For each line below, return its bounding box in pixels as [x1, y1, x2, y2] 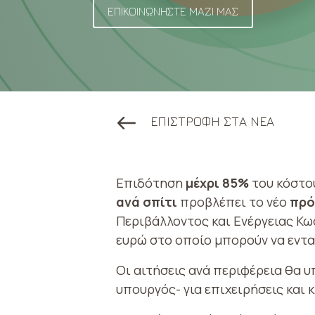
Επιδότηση [116, 174, 186, 191]
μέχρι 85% [186, 174, 252, 191]
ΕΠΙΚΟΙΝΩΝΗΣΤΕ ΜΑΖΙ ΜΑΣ [108, 5, 239, 18]
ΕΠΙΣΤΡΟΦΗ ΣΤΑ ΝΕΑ [150, 113, 274, 129]
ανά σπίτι [116, 193, 177, 210]
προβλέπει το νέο [177, 193, 290, 210]
